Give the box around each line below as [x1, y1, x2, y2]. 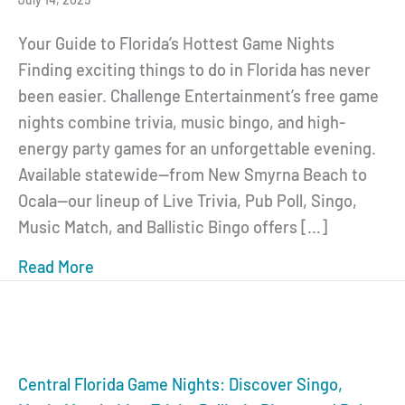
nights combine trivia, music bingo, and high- [18, 111, 345, 132]
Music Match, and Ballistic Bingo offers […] [18, 216, 327, 237]
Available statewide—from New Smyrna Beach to [18, 164, 367, 184]
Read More [18, 256, 94, 277]
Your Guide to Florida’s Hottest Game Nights [18, 33, 334, 53]
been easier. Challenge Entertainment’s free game [18, 85, 379, 106]
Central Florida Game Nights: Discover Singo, [18, 373, 343, 394]
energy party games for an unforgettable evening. [18, 137, 376, 158]
